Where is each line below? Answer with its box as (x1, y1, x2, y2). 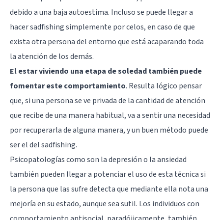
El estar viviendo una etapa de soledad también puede (10, 65, 202, 77)
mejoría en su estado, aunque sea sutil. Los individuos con (10, 198, 199, 209)
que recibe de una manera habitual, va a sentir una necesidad (10, 110, 210, 121)
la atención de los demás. (10, 51, 94, 62)
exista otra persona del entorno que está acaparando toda (10, 36, 204, 47)
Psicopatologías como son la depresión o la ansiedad (10, 154, 187, 165)
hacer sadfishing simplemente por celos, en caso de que (10, 21, 195, 32)
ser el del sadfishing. (10, 139, 77, 150)
